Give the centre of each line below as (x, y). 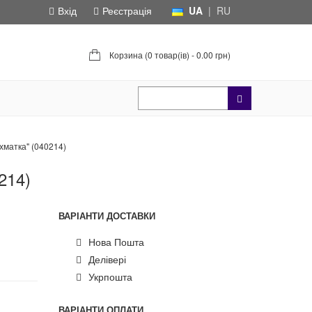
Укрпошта (110, 276)
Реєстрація (127, 10)
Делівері (107, 259)
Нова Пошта (116, 242)
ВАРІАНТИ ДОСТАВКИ (107, 216)
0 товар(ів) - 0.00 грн (188, 55)
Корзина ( (127, 55)
